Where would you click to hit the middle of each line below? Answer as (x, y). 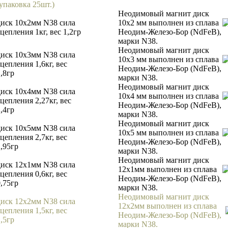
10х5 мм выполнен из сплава (168, 133)
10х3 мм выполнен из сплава (168, 59)
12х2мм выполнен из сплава (167, 206)
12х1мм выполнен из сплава (167, 169)
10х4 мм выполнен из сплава (168, 96)
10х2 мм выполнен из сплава (168, 23)
